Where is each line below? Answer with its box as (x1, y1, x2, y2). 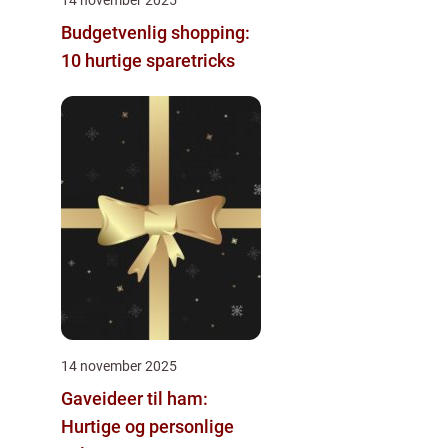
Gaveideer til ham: (61, 387, 208, 409)
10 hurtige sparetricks (61, 49, 235, 71)
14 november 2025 (61, 357, 177, 374)
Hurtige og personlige (61, 415, 234, 437)
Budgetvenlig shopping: (61, 21, 250, 43)
